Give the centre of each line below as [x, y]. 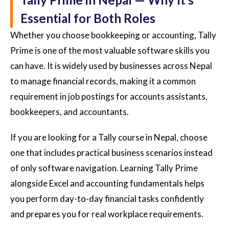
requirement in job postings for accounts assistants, [109, 96]
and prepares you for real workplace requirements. [107, 214]
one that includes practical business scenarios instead [111, 152]
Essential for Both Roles [88, 18]
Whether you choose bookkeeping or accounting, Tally [113, 35]
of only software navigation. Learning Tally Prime [104, 168]
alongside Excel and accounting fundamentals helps [107, 183]
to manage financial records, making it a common [103, 81]
